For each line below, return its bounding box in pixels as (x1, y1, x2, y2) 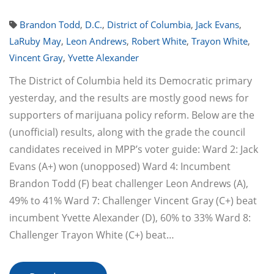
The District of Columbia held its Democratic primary (9, 74, 252, 87)
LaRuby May (9, 35, 61, 47)
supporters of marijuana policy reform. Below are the (9, 108, 254, 122)
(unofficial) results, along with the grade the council (9, 125, 245, 139)
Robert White (131, 35, 187, 47)
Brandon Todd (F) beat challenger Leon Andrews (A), (9, 177, 248, 190)
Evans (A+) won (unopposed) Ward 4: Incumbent (9, 160, 231, 173)
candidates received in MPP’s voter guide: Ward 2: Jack (9, 143, 258, 156)
